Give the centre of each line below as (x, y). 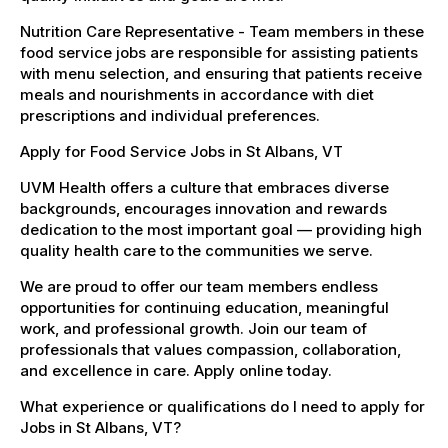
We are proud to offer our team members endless (199, 286)
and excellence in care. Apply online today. (176, 370)
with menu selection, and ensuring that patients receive (221, 73)
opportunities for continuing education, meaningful (204, 307)
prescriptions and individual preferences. (170, 115)
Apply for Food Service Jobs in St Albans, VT (181, 151)
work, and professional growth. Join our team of (193, 328)
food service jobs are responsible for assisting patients (219, 52)
